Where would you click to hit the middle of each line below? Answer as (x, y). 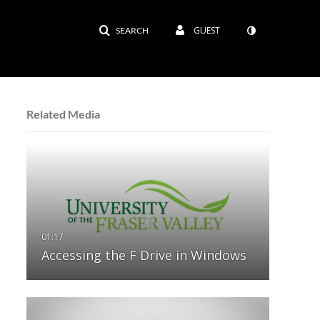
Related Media (63, 114)
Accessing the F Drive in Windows (144, 255)
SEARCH (132, 30)
